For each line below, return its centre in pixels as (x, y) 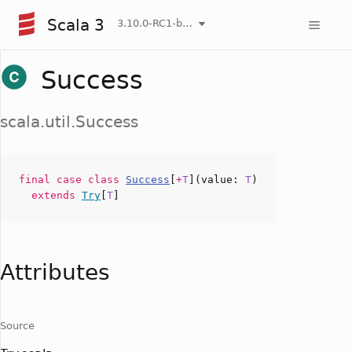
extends (57, 195)
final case (53, 180)
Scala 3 (76, 25)
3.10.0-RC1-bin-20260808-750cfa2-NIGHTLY (187, 23)
